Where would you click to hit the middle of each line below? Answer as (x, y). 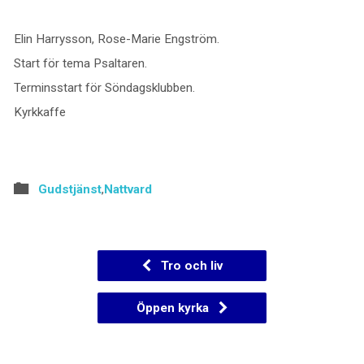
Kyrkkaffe (39, 112)
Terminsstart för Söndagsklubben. (104, 87)
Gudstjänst (69, 189)
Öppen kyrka (174, 308)
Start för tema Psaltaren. (80, 63)
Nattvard (128, 189)
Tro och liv (190, 265)
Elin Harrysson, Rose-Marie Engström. (116, 39)
